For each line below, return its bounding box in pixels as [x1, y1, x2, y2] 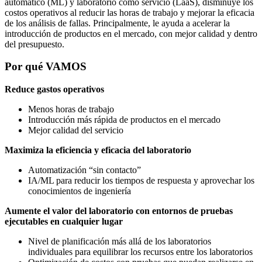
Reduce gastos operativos [5, 84, 104, 94]
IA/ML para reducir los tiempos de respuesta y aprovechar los [28, 175, 254, 185]
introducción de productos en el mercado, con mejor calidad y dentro [5, 28, 257, 39]
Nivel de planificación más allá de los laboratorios [28, 236, 211, 246]
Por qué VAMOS [5, 60, 87, 73]
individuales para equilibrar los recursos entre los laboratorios [28, 246, 253, 257]
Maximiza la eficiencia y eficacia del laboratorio [5, 144, 191, 155]
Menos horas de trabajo [28, 104, 114, 114]
